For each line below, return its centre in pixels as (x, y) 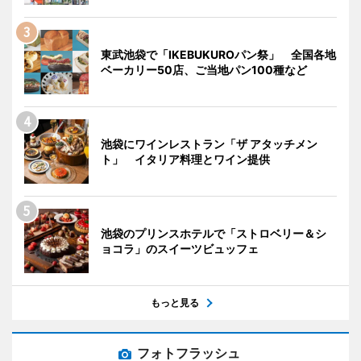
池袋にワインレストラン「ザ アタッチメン (209, 144)
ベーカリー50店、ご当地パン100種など (204, 70)
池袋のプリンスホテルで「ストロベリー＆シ (214, 234)
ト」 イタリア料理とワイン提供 (185, 160)
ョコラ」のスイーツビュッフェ (180, 249)
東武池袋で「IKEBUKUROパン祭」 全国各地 (218, 55)
